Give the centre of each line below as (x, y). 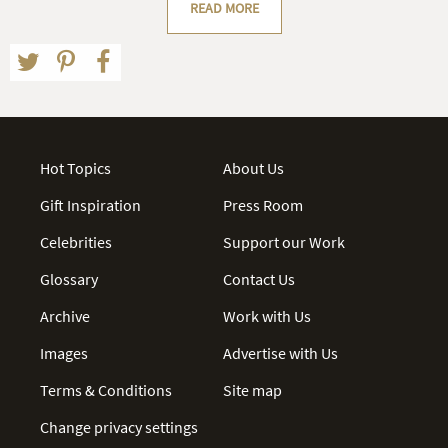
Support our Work (284, 241)
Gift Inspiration (90, 204)
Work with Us (267, 315)
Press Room (263, 204)
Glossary (69, 278)
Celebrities (76, 241)
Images (64, 352)
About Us (254, 167)
